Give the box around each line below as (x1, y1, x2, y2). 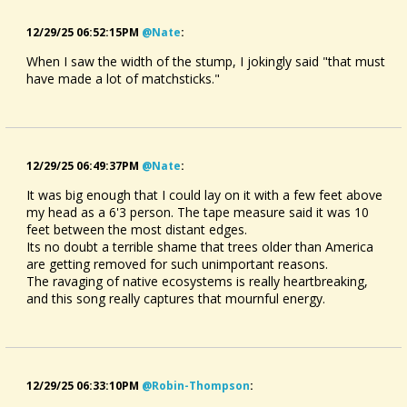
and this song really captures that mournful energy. (26, 290, 325, 307)
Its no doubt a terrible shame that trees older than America (26, 238, 373, 255)
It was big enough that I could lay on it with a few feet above (26, 186, 382, 203)
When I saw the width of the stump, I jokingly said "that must (26, 53, 385, 70)
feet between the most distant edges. (26, 221, 247, 238)
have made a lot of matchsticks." (26, 70, 220, 87)
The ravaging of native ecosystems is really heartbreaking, (26, 273, 368, 290)
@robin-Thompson (142, 378, 250, 393)
